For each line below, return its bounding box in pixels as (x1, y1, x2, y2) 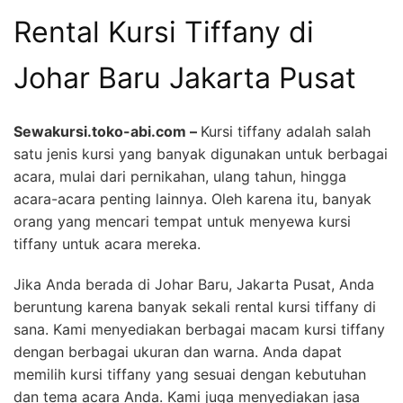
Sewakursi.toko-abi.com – (13, 121, 201, 140)
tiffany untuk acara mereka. (13, 234, 201, 253)
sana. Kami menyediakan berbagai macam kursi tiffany (13, 319, 385, 338)
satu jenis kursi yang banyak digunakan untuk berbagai (13, 144, 388, 163)
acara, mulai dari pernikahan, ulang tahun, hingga (13, 166, 346, 185)
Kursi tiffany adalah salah (201, 121, 371, 140)
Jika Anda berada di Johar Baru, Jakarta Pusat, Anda (13, 274, 374, 293)
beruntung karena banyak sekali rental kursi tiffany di (13, 297, 376, 316)
